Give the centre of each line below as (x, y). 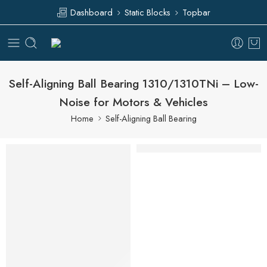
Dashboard (90, 12)
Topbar (196, 12)
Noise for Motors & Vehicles (133, 102)
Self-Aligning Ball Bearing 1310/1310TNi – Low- (133, 83)
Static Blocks (148, 12)
